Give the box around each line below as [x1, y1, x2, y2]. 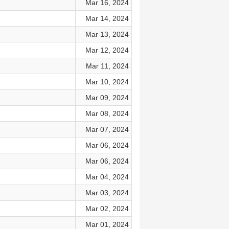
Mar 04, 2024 [85, 173, 129, 181]
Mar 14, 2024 [85, 14, 129, 22]
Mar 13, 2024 [85, 30, 129, 38]
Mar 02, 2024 [85, 204, 129, 213]
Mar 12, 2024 [85, 46, 129, 54]
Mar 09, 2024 [85, 94, 129, 102]
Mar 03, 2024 [85, 189, 129, 197]
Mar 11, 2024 [85, 62, 129, 70]
